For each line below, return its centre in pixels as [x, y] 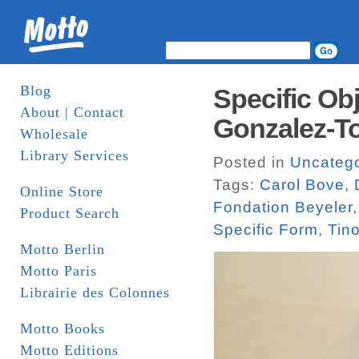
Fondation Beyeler [283, 207]
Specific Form [266, 230]
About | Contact [72, 112]
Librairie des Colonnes [95, 292]
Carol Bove [302, 185]
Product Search [70, 213]
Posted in [252, 162]
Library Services [75, 155]
